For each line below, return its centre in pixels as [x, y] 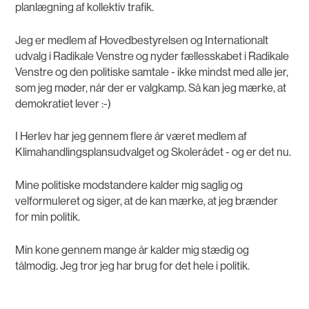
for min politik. [48, 217]
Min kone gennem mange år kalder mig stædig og [132, 250]
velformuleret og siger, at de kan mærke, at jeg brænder [147, 201]
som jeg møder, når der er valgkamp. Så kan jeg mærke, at [151, 88]
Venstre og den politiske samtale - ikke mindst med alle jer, [152, 72]
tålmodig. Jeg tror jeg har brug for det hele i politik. [133, 266]
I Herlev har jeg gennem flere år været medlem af [131, 137]
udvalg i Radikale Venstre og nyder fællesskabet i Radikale [152, 56]
